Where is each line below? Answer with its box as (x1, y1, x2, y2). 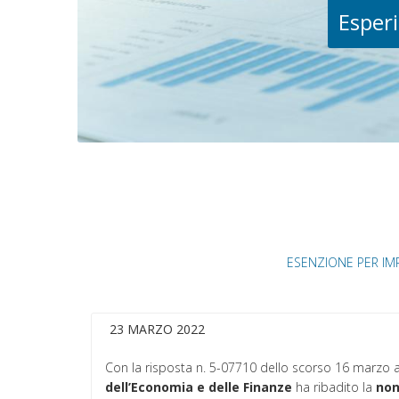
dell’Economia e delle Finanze (105, 379, 292, 396)
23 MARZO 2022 (110, 321, 205, 338)
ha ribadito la (292, 379, 376, 396)
